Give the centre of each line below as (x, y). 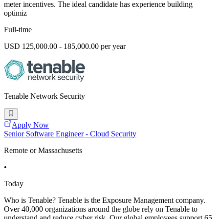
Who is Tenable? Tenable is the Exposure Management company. (105, 200)
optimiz (15, 13)
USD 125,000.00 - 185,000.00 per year (65, 46)
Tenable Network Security (44, 96)
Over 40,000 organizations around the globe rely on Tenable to (101, 209)
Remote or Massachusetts (43, 150)
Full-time (18, 30)
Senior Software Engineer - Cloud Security (70, 133)
